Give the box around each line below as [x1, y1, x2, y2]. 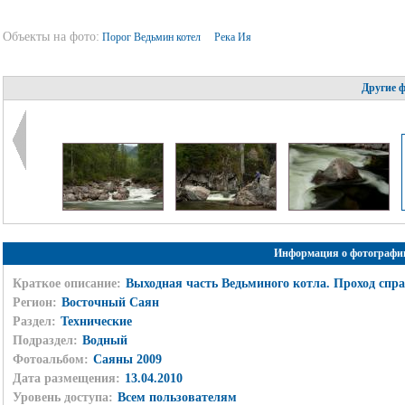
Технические [60, 314, 132, 328]
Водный [81, 333, 127, 347]
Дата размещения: [12, 371, 120, 385]
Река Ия [213, 31, 254, 43]
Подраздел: [12, 333, 78, 347]
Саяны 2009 [92, 352, 162, 366]
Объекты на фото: [2, 30, 99, 43]
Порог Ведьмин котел [101, 31, 203, 43]
